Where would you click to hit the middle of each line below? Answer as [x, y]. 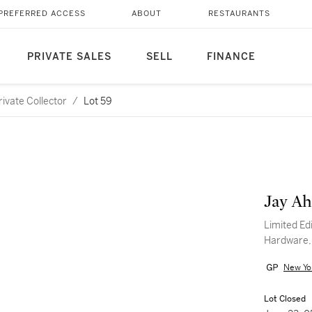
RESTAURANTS [239, 14]
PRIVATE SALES [69, 57]
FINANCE [231, 57]
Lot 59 [98, 101]
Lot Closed [285, 299]
